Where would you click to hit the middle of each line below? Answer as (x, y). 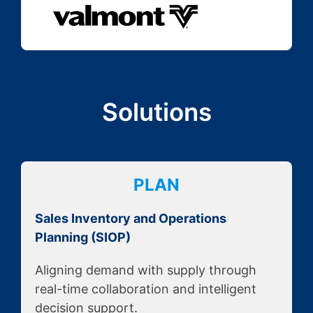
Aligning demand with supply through (146, 270)
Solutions (156, 112)
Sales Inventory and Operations (131, 219)
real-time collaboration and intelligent (146, 289)
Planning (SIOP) (83, 238)
